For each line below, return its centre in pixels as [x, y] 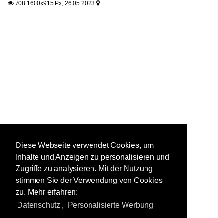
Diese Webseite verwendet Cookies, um [85, 145]
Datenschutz [39, 205]
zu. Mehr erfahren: [47, 192]
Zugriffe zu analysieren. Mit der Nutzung [84, 169]
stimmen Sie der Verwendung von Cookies [89, 181]
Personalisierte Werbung [110, 205]
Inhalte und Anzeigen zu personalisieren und [92, 157]
